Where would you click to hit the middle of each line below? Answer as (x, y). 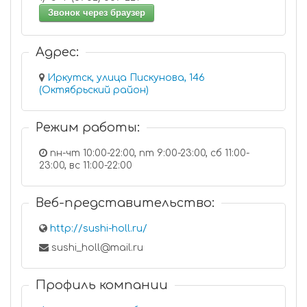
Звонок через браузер (97, 13)
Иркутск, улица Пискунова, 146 (126, 78)
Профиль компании (102, 285)
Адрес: (57, 52)
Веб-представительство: (125, 203)
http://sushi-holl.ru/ (99, 229)
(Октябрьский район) (94, 90)
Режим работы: (88, 127)
